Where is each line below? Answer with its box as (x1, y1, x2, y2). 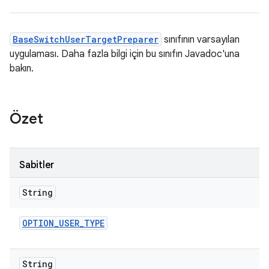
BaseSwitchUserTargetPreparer (13, 34, 159, 45)
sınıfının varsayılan (162, 34, 240, 46)
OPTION (22, 217, 54, 229)
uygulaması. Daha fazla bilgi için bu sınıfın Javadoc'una (10, 48, 240, 60)
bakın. (10, 62, 34, 74)
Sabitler (19, 159, 54, 171)
